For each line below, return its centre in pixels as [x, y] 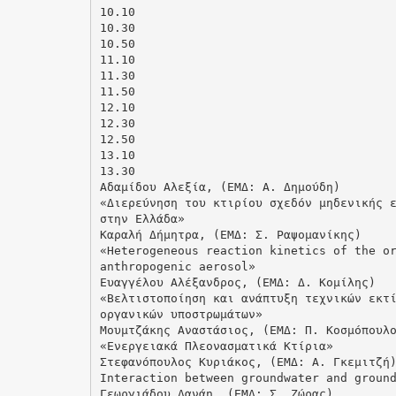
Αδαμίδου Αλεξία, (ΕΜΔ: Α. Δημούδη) [220, 187]
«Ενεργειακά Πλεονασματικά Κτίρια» [216, 346]
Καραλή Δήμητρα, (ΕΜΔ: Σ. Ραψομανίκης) [230, 234]
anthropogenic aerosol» [177, 266]
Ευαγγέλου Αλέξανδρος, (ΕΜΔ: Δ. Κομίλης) [237, 282]
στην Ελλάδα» [142, 218]
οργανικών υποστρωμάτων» [181, 314]
